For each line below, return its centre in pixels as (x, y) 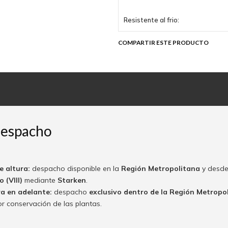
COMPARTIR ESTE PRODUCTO (163, 43)
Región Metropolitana (160, 169)
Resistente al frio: (152, 20)
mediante (40, 180)
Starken (72, 180)
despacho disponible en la (75, 169)
